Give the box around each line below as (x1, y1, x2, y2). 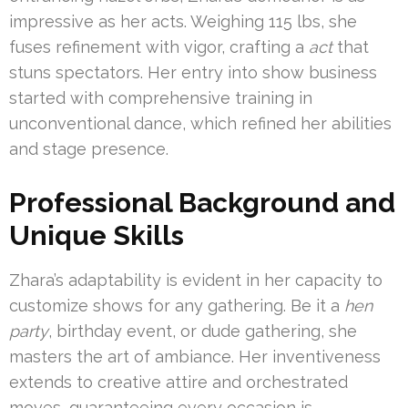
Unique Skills (9, 219, 184, 252)
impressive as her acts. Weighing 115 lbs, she (9, 12, 357, 32)
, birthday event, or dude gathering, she (48, 321, 357, 342)
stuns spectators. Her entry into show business (9, 63, 377, 83)
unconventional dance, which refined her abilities (9, 114, 392, 134)
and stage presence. (9, 139, 168, 159)
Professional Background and (9, 187, 395, 219)
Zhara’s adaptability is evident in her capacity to (9, 270, 382, 291)
